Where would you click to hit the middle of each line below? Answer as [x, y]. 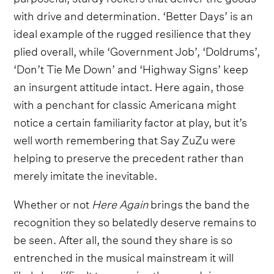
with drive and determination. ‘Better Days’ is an [134, 14]
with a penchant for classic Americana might [125, 103]
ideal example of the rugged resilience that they [132, 32]
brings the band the [199, 202]
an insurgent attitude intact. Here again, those [129, 85]
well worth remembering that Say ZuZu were [125, 138]
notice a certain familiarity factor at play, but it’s [131, 120]
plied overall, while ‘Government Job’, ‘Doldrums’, [137, 50]
